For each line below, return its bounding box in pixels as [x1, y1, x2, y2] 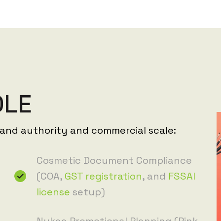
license [37, 186, 70, 199]
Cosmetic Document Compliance [37, 155, 192, 168]
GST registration [65, 171, 142, 184]
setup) [70, 186, 105, 199]
